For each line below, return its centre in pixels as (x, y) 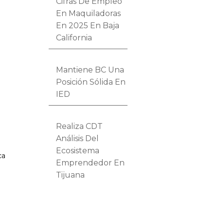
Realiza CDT (80, 126)
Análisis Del (78, 138)
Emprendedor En (91, 163)
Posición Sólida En (91, 82)
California (74, 37)
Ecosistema (78, 150)
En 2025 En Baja (88, 25)
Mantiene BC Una (90, 70)
